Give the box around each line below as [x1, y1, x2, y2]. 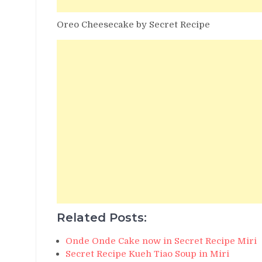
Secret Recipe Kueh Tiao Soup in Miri [65, 248, 229, 259]
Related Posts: [57, 210, 147, 225]
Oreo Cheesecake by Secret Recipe [57, 19, 210, 30]
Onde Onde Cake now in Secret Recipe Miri [65, 235, 257, 246]
